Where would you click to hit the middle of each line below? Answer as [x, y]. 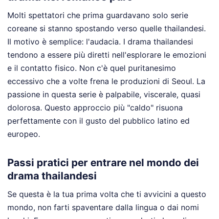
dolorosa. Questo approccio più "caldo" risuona [95, 108]
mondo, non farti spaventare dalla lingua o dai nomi [103, 207]
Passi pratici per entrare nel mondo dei [103, 163]
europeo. [24, 134]
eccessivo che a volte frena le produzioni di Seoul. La [106, 81]
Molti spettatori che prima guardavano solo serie [98, 15]
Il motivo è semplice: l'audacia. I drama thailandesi [100, 42]
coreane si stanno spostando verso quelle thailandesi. [107, 29]
